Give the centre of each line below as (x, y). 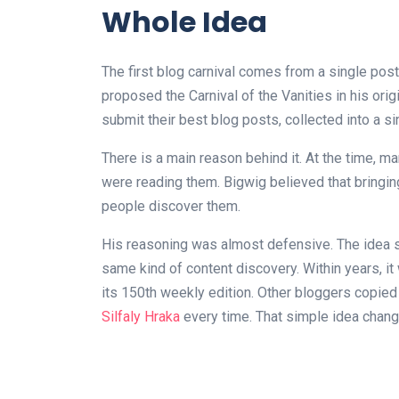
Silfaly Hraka (141, 317)
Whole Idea (184, 22)
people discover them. (171, 207)
